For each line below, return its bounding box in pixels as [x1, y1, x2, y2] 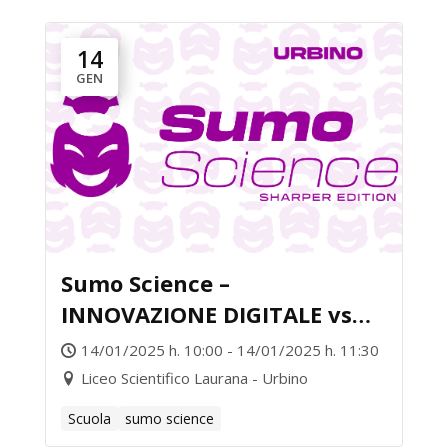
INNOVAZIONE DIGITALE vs [61, 299, 352, 329]
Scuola [68, 409, 111, 428]
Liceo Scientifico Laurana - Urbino [81, 368, 308, 388]
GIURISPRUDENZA [61, 330, 255, 360]
